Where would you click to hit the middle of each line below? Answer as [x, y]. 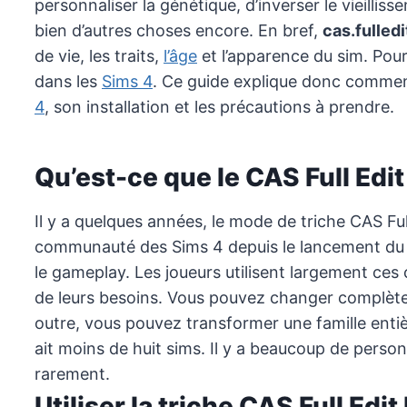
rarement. [72, 374]
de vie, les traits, [99, 56]
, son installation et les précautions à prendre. [219, 107]
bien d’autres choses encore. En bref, [179, 31]
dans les [68, 82]
